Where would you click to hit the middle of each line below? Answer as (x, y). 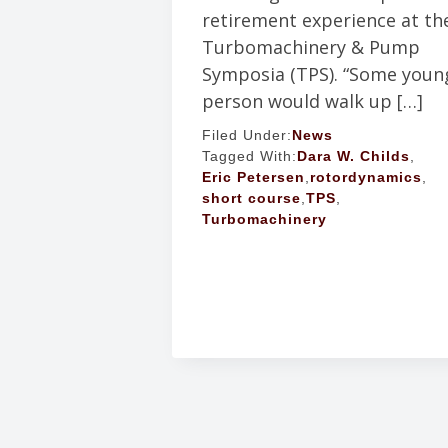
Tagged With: (249, 156)
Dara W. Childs (353, 156)
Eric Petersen (253, 177)
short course (251, 198)
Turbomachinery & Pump (311, 47)
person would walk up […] (312, 101)
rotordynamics (366, 177)
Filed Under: (247, 135)
